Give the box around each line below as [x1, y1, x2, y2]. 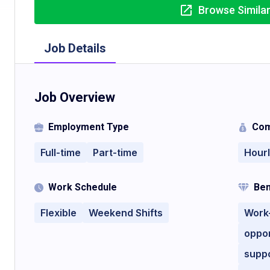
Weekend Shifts [89, 207, 163, 219]
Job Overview [34, 90, 115, 105]
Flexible [40, 207, 77, 219]
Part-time [93, 146, 137, 159]
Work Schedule [48, 181, 117, 193]
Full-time [40, 146, 81, 159]
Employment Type [48, 121, 129, 133]
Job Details [44, 41, 106, 55]
